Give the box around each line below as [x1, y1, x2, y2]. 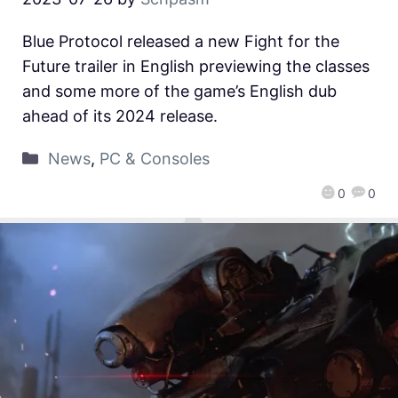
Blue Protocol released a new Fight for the [22, 31, 339, 51]
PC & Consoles [99, 148, 210, 168]
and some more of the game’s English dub [22, 81, 337, 100]
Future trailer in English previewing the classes [22, 56, 370, 76]
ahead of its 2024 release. [22, 106, 218, 125]
